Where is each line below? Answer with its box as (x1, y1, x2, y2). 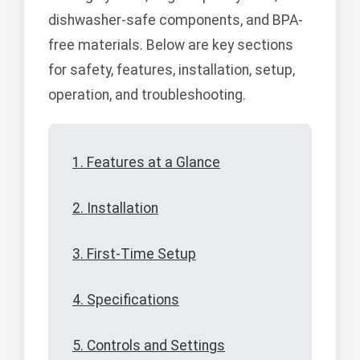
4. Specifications (72, 292, 179, 309)
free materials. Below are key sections (48, 37, 293, 54)
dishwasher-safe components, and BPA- (48, 12, 303, 29)
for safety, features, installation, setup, (48, 62, 295, 79)
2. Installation (72, 200, 158, 217)
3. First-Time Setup (72, 246, 196, 263)
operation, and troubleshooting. (48, 87, 246, 104)
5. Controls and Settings (72, 337, 225, 354)
